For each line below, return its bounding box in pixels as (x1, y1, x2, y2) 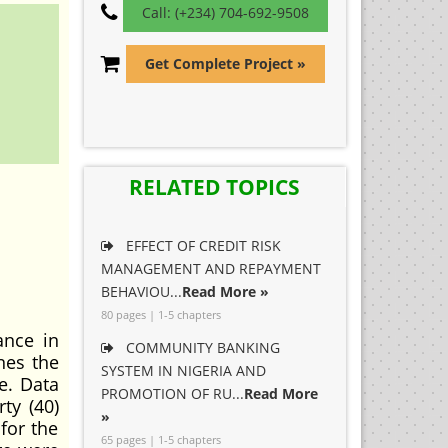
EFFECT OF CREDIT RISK (121, 236, 281, 255)
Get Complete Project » (144, 54, 306, 73)
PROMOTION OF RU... (100, 384, 244, 403)
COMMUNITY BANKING (121, 338, 280, 357)
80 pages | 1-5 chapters (100, 307, 221, 322)
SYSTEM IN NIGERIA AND (100, 361, 266, 380)
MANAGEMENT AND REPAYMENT (100, 259, 321, 278)
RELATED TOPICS (128, 173, 300, 201)
